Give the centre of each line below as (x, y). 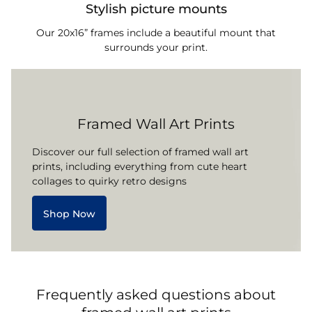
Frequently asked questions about (156, 294)
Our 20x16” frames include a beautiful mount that (156, 32)
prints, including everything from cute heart (140, 166)
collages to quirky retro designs (109, 181)
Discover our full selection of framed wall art (140, 151)
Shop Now (69, 213)
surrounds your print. (156, 47)
